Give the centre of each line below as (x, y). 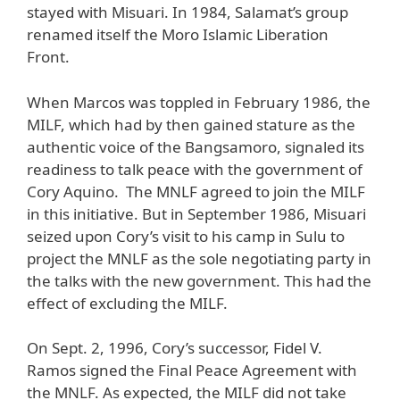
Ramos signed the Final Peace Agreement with (192, 371)
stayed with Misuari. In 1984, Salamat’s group (187, 12)
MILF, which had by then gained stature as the (191, 124)
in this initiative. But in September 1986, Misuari (196, 213)
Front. (48, 57)
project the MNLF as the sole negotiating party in (199, 258)
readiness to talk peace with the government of (195, 169)
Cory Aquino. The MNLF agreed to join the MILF (196, 191)
